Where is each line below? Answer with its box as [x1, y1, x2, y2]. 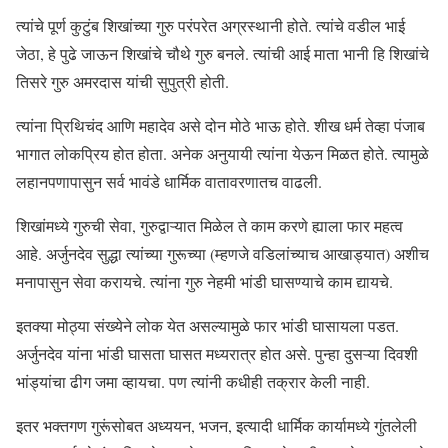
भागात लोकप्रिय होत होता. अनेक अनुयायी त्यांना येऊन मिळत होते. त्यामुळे [16, 143, 429, 164]
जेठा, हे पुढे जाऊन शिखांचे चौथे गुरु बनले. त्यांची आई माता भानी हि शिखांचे [16, 43, 429, 64]
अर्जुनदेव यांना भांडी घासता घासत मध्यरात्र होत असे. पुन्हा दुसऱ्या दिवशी [16, 343, 418, 364]
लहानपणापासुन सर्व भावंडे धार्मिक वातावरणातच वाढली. [16, 171, 327, 192]
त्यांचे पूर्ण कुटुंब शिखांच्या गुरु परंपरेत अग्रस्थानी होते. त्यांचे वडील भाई [16, 15, 405, 36]
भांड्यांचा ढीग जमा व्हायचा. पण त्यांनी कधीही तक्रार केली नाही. [16, 371, 375, 392]
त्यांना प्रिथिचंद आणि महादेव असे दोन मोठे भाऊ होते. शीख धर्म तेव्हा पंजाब [16, 115, 425, 136]
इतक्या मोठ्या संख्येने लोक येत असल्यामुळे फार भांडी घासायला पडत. [16, 315, 399, 336]
